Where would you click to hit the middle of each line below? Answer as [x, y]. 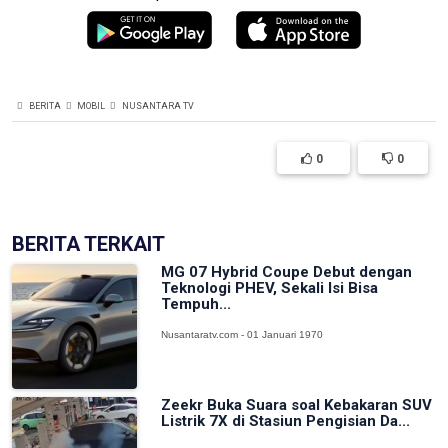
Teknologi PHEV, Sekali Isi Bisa [270, 287]
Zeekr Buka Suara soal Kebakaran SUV [297, 405]
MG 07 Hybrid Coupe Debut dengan [287, 271]
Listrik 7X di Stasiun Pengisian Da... [286, 421]
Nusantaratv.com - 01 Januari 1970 [242, 334]
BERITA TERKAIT [88, 243]
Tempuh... [196, 303]
